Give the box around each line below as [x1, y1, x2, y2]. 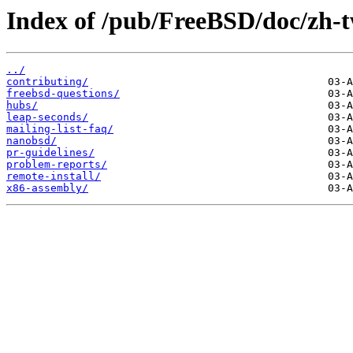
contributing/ [6, 76, 88, 88]
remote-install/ [6, 170, 101, 183]
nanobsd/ [6, 135, 57, 147]
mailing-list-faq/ [6, 123, 113, 136]
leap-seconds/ [6, 111, 88, 124]
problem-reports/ [6, 158, 107, 171]
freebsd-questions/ [6, 87, 120, 100]
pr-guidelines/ [6, 147, 95, 159]
